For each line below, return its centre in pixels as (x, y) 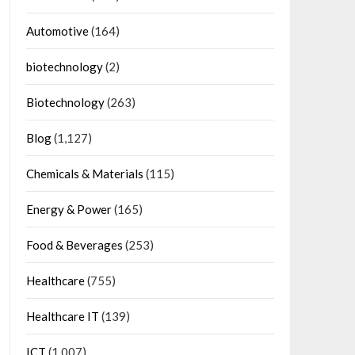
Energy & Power (69, 209)
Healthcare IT (62, 316)
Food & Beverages (74, 245)
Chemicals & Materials (84, 174)
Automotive (57, 31)
